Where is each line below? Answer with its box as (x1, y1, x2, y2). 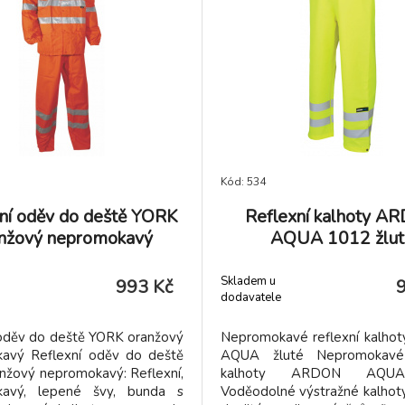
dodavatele (221, 288, 281, 306)
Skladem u (221, 272, 276, 289)
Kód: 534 (221, 174, 266, 189)
